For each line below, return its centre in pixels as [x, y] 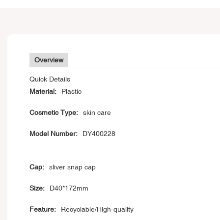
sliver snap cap [72, 167]
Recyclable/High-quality [97, 209]
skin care [97, 113]
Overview [49, 60]
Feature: [43, 209]
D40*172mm [69, 188]
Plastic [71, 92]
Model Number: [54, 134]
